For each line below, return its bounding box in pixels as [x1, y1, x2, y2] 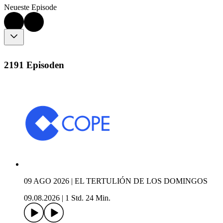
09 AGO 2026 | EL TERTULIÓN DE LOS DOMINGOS [24, 177, 208, 186]
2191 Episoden [4, 59, 64, 70]
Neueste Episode [4, 3, 57, 12]
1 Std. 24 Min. [65, 194, 111, 203]
